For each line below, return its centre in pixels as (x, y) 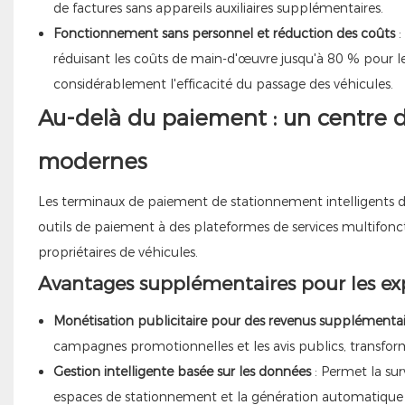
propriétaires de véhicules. (118, 252)
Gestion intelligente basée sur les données (182, 371)
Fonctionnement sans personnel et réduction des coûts (224, 33)
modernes (92, 161)
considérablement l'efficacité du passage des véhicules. (223, 84)
